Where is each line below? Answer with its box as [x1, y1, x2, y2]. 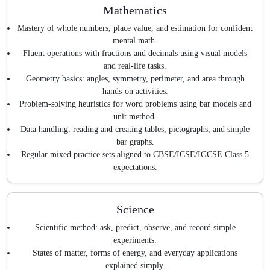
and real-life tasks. [104, 61, 166, 71]
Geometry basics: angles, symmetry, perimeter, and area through [25, 74, 245, 84]
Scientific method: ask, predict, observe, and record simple [34, 222, 236, 232]
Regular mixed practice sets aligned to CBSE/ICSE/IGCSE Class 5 [21, 150, 249, 160]
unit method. [113, 112, 157, 122]
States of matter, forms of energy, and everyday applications [33, 248, 237, 257]
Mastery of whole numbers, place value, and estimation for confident [17, 24, 253, 33]
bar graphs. [116, 137, 154, 147]
